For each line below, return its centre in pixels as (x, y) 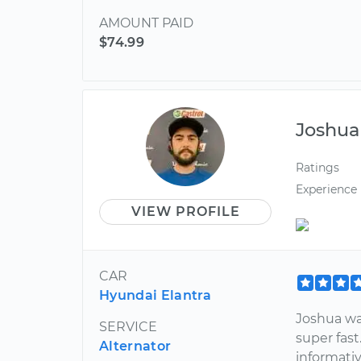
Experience (327, 190)
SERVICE (128, 326)
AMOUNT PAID (146, 23)
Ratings (318, 168)
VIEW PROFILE (185, 212)
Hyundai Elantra (156, 295)
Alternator (135, 346)
